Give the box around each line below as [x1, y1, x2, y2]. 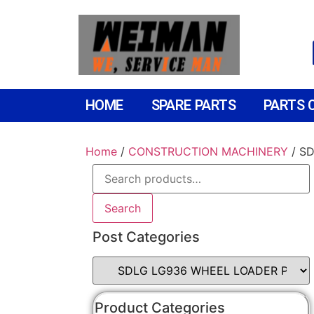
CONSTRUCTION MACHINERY [128, 144, 288, 158]
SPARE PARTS [151, 97, 236, 114]
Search [104, 201, 141, 215]
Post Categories [93, 228, 200, 245]
